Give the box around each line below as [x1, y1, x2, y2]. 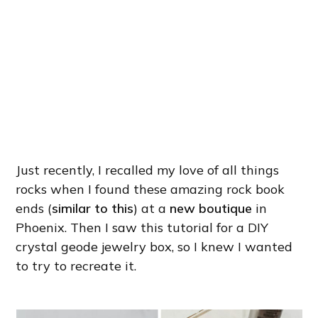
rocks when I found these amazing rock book [16, 180, 285, 197]
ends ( [16, 199, 53, 216]
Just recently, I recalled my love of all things [16, 161, 280, 178]
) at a [133, 199, 170, 216]
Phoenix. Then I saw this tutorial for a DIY [16, 219, 269, 236]
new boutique [170, 199, 253, 216]
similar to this [52, 199, 134, 216]
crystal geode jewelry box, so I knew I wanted [16, 238, 293, 255]
